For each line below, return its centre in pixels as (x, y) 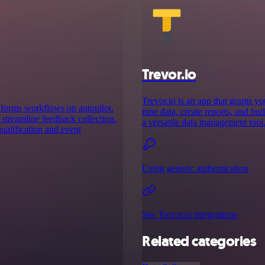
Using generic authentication (195, 168)
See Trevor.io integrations (190, 214)
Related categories (199, 241)
